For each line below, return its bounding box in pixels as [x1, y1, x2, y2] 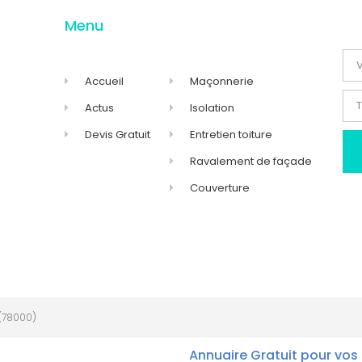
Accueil [85, 73, 124, 89]
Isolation [189, 99, 234, 116]
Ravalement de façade [189, 153, 312, 169]
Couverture [189, 179, 250, 196]
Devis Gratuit [85, 126, 151, 142]
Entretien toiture [189, 126, 272, 142]
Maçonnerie [189, 73, 254, 89]
